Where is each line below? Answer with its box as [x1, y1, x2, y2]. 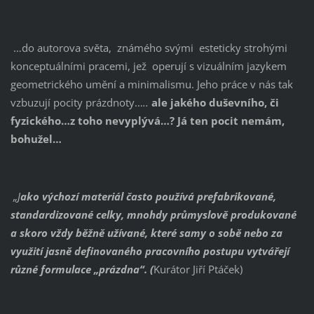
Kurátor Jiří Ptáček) [153, 261, 243, 276]
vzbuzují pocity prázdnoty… [10, 95, 143, 110]
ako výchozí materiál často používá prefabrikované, [20, 189, 276, 203]
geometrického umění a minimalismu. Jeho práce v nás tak [10, 77, 293, 92]
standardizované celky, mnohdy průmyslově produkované [10, 207, 296, 221]
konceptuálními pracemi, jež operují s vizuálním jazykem [10, 59, 287, 74]
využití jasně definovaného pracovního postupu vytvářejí [10, 243, 289, 258]
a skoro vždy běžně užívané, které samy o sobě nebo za [10, 225, 282, 240]
